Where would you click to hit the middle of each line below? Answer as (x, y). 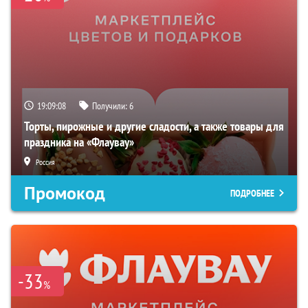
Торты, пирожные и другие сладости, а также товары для (154, 126)
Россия (45, 162)
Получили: (111, 106)
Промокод (65, 193)
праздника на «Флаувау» (79, 142)
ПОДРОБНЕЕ (252, 193)
